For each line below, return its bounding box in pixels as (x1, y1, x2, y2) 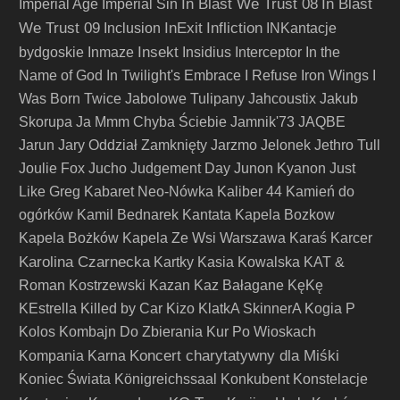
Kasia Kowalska (197, 254, 300, 270)
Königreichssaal (114, 371, 217, 387)
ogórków (19, 207, 73, 222)
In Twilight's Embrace (106, 68, 241, 83)
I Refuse (245, 68, 297, 83)
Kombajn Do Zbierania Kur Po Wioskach (59, 324, 316, 339)
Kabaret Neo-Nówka (84, 184, 213, 199)
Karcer (330, 230, 372, 246)
